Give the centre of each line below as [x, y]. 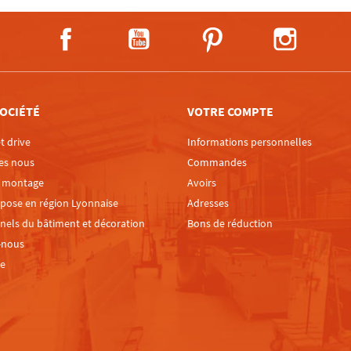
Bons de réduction [230, 224]
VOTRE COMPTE [230, 112]
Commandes [217, 163]
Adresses [208, 203]
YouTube [178, 32]
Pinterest [251, 32]
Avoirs [202, 183]
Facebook [107, 32]
